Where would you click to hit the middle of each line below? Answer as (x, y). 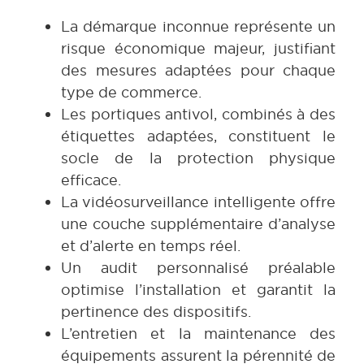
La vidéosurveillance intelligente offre (198, 202)
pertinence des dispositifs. (156, 312)
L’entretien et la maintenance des (198, 334)
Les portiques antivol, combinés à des (198, 115)
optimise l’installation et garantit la (198, 290)
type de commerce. (131, 93)
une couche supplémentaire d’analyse (198, 224)
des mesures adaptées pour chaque (198, 71)
